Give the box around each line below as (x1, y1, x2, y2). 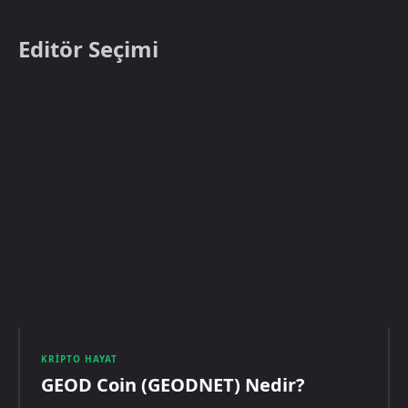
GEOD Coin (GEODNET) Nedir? (41, 372, 305, 397)
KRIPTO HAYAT (41, 352, 117, 365)
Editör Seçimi (18, 33, 158, 64)
